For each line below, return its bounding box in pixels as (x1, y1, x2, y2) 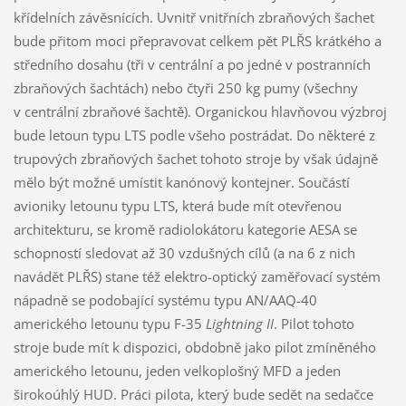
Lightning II (205, 314, 274, 333)
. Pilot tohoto (273, 314, 354, 333)
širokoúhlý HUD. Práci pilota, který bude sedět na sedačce (13, 384, 373, 403)
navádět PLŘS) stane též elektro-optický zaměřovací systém (13, 266, 381, 285)
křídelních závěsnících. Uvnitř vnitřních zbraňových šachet (13, 7, 374, 26)
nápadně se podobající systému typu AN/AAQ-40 (13, 290, 317, 309)
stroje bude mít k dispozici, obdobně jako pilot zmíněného (13, 337, 376, 356)
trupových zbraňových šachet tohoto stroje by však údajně (13, 149, 378, 168)
